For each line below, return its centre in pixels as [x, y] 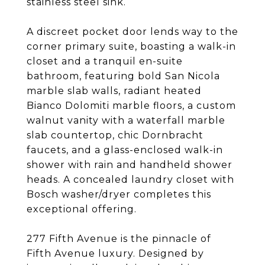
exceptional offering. [82, 209]
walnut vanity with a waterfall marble [126, 120]
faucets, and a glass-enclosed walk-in [125, 150]
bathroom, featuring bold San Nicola [123, 76]
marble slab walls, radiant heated [114, 91]
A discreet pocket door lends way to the [132, 32]
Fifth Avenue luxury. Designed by [115, 253]
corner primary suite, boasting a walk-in [131, 46]
